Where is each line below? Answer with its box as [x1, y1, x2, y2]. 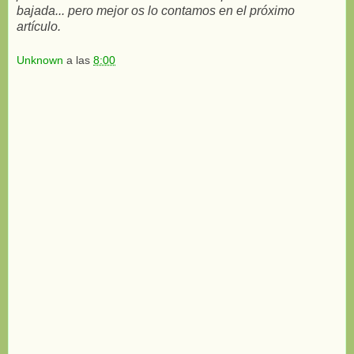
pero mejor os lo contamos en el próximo [68, 3, 295, 17]
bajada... [17, 3, 65, 17]
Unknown [17, 54, 66, 67]
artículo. [17, 19, 61, 33]
